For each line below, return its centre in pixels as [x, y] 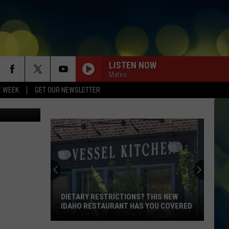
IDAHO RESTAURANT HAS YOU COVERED [127, 206]
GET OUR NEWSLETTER [67, 90]
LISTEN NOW [133, 65]
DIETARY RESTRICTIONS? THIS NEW [119, 197]
